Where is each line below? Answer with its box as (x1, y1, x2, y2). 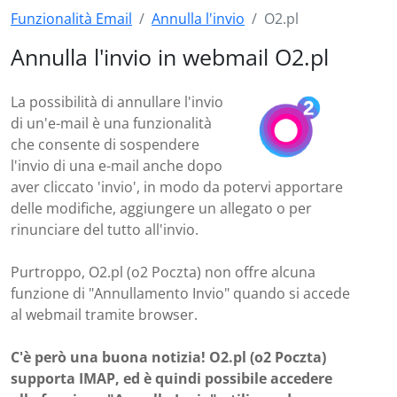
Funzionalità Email (11, 9, 132, 28)
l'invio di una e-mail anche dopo (11, 156, 222, 175)
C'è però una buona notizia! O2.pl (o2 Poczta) (11, 347, 326, 367)
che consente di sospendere (11, 135, 199, 154)
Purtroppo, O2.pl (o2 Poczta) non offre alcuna (11, 262, 315, 282)
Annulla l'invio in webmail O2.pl (11, 42, 329, 72)
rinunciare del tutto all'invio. (11, 220, 198, 239)
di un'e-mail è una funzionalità (11, 113, 212, 133)
